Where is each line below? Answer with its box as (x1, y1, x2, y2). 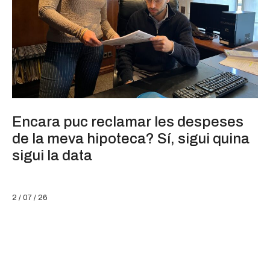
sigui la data (12, 148, 92, 164)
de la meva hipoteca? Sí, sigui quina (12, 131, 250, 147)
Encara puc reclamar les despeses (12, 114, 243, 130)
